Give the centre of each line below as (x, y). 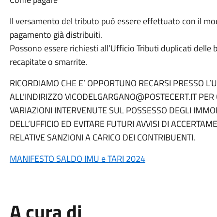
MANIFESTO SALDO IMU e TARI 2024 (77, 159)
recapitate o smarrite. (48, 62)
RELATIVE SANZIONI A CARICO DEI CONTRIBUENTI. (102, 137)
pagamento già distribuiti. (56, 35)
